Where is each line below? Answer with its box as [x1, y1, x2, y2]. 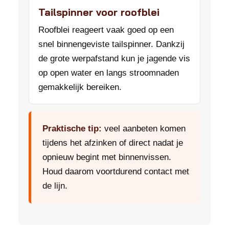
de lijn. [42, 181, 67, 191]
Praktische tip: [42, 124, 102, 133]
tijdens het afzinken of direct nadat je [42, 138, 183, 148]
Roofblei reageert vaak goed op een [38, 25, 174, 35]
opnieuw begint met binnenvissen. [42, 152, 171, 162]
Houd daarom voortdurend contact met [42, 167, 189, 176]
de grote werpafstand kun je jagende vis [38, 54, 190, 63]
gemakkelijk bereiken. [38, 82, 122, 92]
